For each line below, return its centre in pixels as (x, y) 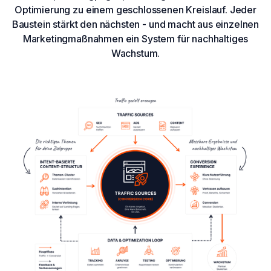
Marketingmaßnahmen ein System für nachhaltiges (135, 38)
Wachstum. (135, 53)
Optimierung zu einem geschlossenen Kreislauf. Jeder (135, 9)
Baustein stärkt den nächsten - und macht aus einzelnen (135, 24)
